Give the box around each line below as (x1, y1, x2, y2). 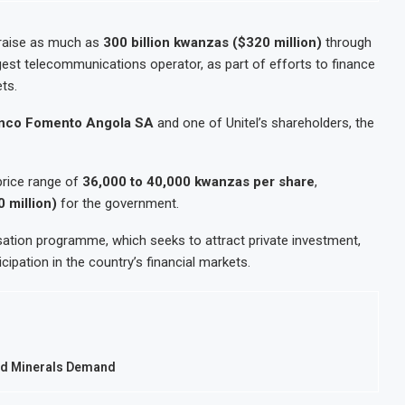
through (322, 34, 372, 51)
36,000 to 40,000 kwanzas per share (82, 174, 315, 190)
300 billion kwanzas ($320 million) (103, 34, 322, 51)
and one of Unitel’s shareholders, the (154, 115, 374, 131)
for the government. (57, 195, 179, 212)
